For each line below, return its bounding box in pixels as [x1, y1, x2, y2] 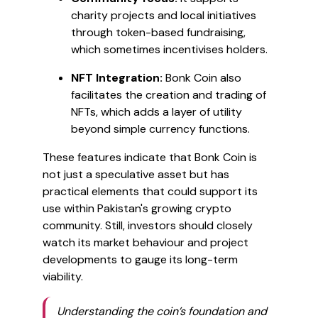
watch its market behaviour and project [43, 235, 248, 250]
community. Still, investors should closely [43, 218, 253, 233]
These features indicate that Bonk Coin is [43, 150, 257, 165]
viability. [43, 269, 83, 284]
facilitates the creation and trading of [71, 87, 266, 102]
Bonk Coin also [163, 70, 241, 85]
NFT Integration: [71, 70, 163, 85]
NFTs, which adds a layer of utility [71, 104, 242, 119]
